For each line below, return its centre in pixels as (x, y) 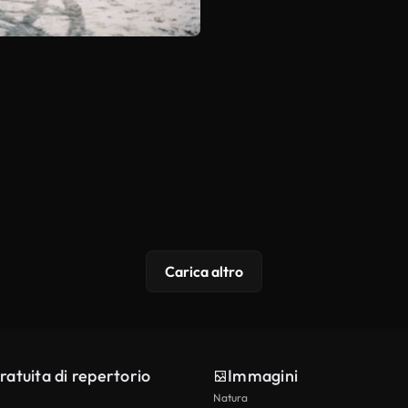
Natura (230, 398)
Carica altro (204, 272)
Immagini (263, 376)
